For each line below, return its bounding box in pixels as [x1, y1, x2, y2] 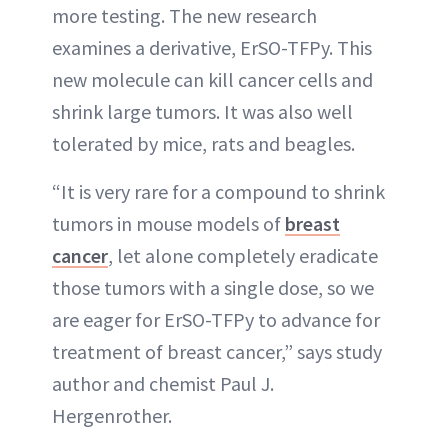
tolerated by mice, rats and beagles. [52, 131, 355, 156]
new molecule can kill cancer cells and [52, 67, 373, 92]
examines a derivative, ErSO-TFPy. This [52, 35, 372, 60]
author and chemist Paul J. [52, 371, 274, 396]
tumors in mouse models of [52, 211, 285, 236]
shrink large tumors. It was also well [52, 99, 353, 124]
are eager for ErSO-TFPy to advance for [52, 307, 380, 332]
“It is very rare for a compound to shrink [52, 179, 385, 204]
